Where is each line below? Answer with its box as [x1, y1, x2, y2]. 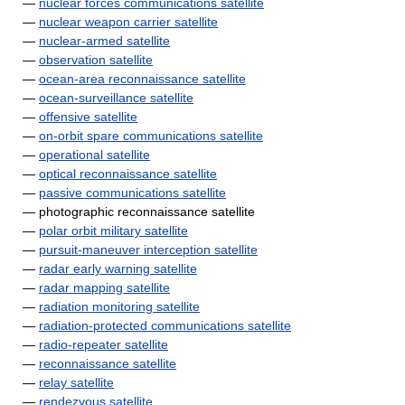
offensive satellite [39, 109, 137, 124]
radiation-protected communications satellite [39, 318, 291, 333]
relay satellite [39, 375, 114, 390]
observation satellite [39, 52, 153, 67]
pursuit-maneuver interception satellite [39, 242, 258, 257]
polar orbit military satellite [39, 223, 188, 238]
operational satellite [39, 147, 150, 162]
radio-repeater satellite [39, 337, 168, 352]
